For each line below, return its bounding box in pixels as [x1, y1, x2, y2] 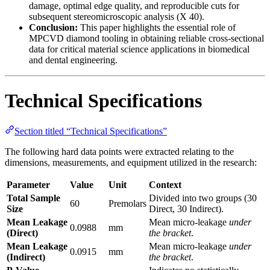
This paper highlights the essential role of [78, 22, 236, 33]
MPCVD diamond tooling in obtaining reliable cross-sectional [29, 33, 264, 44]
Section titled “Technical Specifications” [14, 126, 167, 137]
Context [149, 180, 181, 190]
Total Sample [7, 193, 60, 204]
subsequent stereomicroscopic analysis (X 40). [29, 11, 204, 22]
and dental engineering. [29, 55, 118, 66]
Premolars [108, 198, 146, 209]
